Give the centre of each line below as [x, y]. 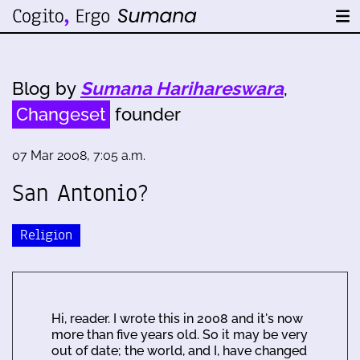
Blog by [46, 88]
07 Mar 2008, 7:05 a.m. [79, 155]
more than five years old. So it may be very [180, 334]
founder [145, 114]
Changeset [61, 114]
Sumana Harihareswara [182, 88]
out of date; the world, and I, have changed [179, 350]
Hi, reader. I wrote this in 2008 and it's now [177, 318]
